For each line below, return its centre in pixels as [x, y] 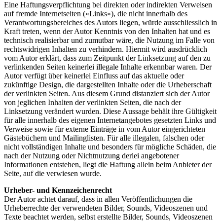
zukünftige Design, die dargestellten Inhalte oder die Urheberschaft [108, 84]
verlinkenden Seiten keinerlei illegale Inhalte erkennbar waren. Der [108, 67]
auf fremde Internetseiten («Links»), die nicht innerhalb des [96, 13]
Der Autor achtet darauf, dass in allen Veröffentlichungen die [98, 199]
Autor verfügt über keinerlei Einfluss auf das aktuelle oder [94, 75]
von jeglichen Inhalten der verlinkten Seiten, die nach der [92, 102]
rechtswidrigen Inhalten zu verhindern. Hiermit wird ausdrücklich [106, 49]
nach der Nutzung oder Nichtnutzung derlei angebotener [92, 155]
